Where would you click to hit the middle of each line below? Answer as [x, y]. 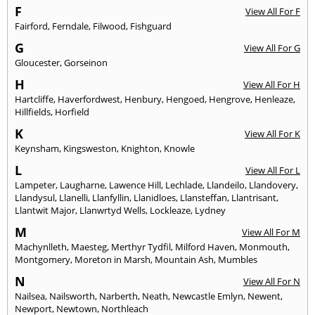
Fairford [31, 26]
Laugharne [82, 185]
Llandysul [35, 197]
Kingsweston [90, 148]
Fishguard [151, 26]
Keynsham [37, 148]
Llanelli [73, 197]
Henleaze [274, 99]
